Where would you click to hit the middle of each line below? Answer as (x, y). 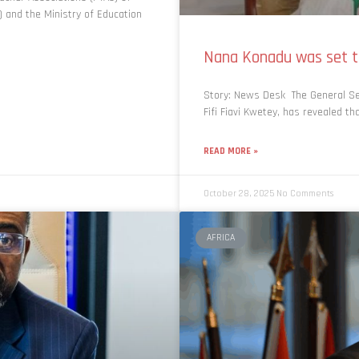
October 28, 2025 (240, 193)
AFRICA (221, 237)
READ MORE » (231, 151)
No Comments (305, 193)
